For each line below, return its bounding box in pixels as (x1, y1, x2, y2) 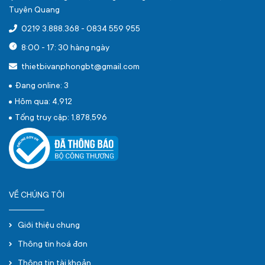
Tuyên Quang (9, 6, 60, 15)
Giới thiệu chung (18, 221, 80, 231)
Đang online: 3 (15, 82, 69, 91)
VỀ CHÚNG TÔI (9, 191, 64, 201)
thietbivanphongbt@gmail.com (20, 63, 140, 72)
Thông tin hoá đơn (18, 240, 88, 250)
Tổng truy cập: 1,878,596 (15, 114, 107, 123)
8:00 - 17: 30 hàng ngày (20, 44, 109, 53)
